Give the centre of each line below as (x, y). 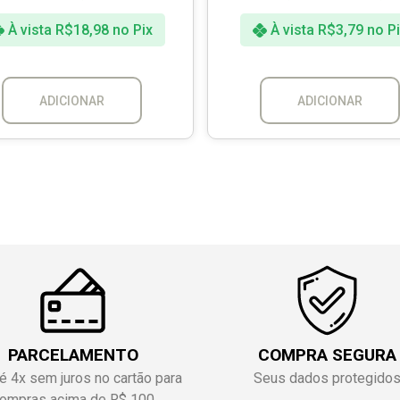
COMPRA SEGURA (327, 354)
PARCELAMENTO (73, 354)
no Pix (133, 29)
